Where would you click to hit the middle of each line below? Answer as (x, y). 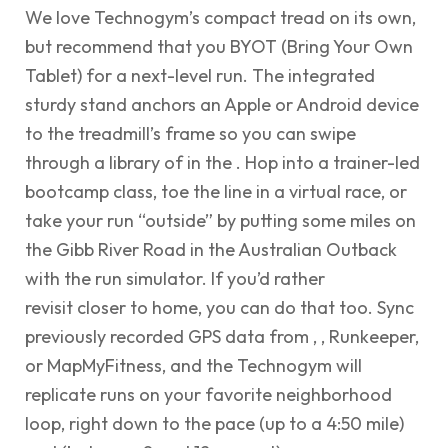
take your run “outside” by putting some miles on (220, 220)
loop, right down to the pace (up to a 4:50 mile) (214, 423)
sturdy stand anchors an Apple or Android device (222, 104)
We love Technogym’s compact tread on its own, (220, 17)
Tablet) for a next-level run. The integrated (200, 75)
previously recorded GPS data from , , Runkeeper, (222, 336)
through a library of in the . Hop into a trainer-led (222, 162)
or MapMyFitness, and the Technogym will (193, 365)
